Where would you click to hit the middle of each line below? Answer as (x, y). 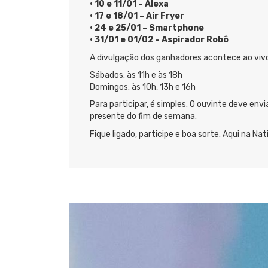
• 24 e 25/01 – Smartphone (147, 28)
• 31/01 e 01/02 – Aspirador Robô (159, 40)
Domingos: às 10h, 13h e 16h (143, 87)
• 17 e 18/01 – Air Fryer (137, 16)
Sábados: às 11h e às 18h (136, 75)
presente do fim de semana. (143, 117)
